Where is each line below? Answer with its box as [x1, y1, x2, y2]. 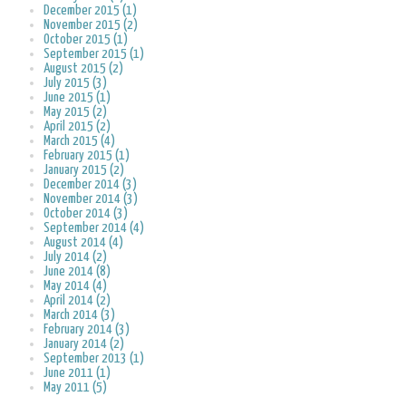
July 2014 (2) [43, 250, 107, 265]
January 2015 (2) [43, 163, 124, 178]
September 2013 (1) [43, 352, 144, 366]
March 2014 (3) [43, 308, 115, 323]
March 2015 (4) [43, 134, 115, 149]
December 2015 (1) [43, 4, 137, 18]
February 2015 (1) [43, 149, 130, 163]
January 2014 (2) [43, 337, 124, 352]
